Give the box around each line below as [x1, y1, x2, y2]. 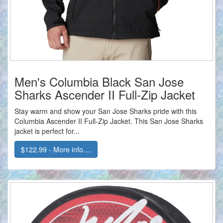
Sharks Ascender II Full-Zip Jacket [14, 86, 195, 104]
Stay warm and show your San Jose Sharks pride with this [14, 106, 197, 116]
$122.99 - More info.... [21, 144, 91, 155]
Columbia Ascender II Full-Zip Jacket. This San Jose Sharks [14, 116, 203, 126]
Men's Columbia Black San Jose [14, 73, 184, 91]
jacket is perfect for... [14, 126, 80, 136]
